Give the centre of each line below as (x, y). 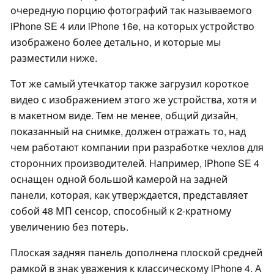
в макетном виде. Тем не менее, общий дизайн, (124, 116)
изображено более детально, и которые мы (116, 42)
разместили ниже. (54, 58)
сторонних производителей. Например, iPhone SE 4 (135, 163)
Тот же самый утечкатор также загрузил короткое (130, 84)
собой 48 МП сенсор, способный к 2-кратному (121, 211)
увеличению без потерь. (69, 227)
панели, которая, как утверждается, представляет (129, 195)
